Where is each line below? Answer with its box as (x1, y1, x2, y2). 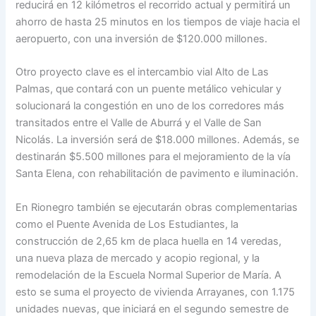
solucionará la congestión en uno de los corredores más (16, 99, 285, 113)
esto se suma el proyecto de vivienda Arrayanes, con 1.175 (16, 285, 296, 298)
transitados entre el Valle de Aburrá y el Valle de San (16, 116, 262, 130)
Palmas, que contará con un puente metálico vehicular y (16, 83, 282, 96)
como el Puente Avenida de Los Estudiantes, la (16, 217, 239, 231)
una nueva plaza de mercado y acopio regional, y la (16, 251, 260, 265)
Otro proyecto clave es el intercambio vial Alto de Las (16, 66, 269, 79)
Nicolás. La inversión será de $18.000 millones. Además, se (16, 133, 300, 147)
